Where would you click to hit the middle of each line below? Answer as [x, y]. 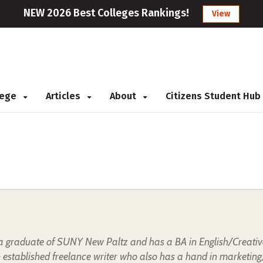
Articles [64, 96]
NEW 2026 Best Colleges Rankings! [106, 13]
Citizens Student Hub [213, 96]
